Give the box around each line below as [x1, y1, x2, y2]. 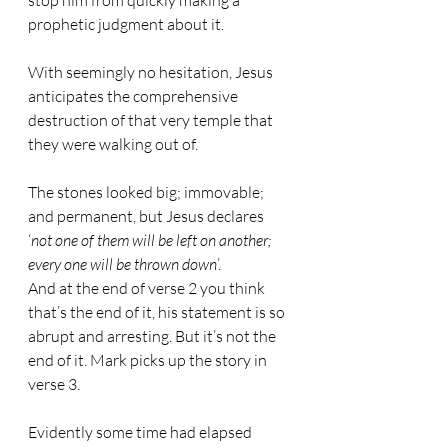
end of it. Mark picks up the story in [28, 350, 270, 370]
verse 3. [28, 374, 80, 394]
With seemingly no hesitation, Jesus [28, 62, 276, 82]
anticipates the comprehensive [28, 86, 241, 106]
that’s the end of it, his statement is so [28, 302, 288, 322]
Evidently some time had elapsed [28, 422, 255, 442]
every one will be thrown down [28, 254, 217, 274]
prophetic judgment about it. [28, 14, 224, 34]
